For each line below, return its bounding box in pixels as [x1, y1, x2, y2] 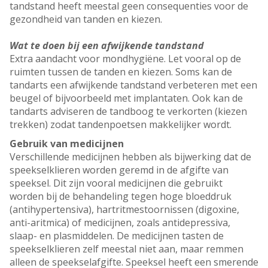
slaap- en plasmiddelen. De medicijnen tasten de [10, 229, 224, 243]
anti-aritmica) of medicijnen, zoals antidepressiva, [10, 216, 230, 230]
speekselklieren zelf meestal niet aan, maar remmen [10, 242, 243, 256]
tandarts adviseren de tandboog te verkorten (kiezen [10, 105, 247, 118]
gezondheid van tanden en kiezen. [10, 13, 162, 26]
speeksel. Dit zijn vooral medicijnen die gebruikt [10, 176, 223, 190]
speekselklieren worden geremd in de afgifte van [10, 163, 229, 177]
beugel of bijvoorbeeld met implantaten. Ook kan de [10, 92, 243, 105]
